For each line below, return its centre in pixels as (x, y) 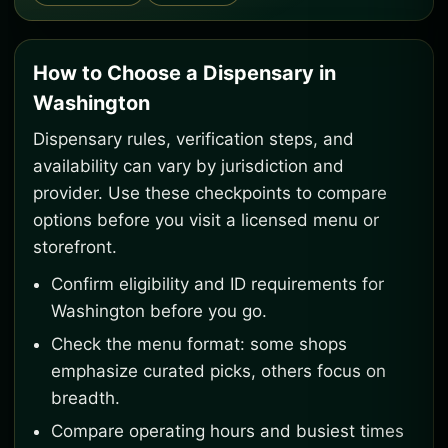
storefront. (75, 247)
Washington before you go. (159, 311)
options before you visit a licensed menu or (206, 220)
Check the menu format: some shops (199, 344)
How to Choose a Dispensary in (184, 73)
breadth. (85, 398)
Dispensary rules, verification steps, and (193, 139)
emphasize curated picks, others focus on (218, 371)
